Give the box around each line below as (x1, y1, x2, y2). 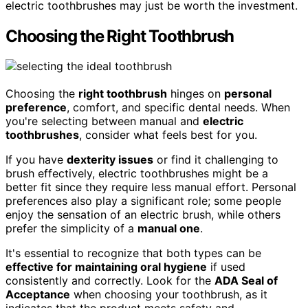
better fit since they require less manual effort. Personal (5, 180, 296, 195)
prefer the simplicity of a (5, 221, 137, 236)
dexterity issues (67, 153, 153, 167)
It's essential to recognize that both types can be (5, 246, 261, 261)
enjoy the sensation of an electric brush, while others (5, 208, 280, 222)
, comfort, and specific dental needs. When (67, 100, 290, 115)
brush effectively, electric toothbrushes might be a (5, 166, 268, 181)
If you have (5, 153, 67, 167)
